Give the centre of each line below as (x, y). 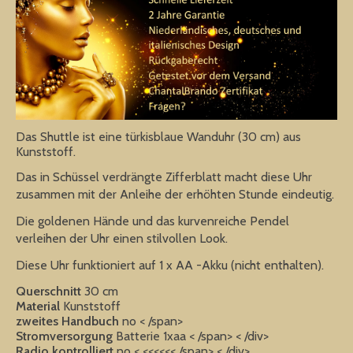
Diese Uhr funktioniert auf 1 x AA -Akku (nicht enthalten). (170, 266)
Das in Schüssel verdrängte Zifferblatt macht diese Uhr (164, 177)
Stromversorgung (66, 336)
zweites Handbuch (69, 321)
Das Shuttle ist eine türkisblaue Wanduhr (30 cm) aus (158, 137)
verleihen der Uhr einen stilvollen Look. (122, 239)
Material (39, 307)
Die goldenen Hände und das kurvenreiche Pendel (152, 221)
